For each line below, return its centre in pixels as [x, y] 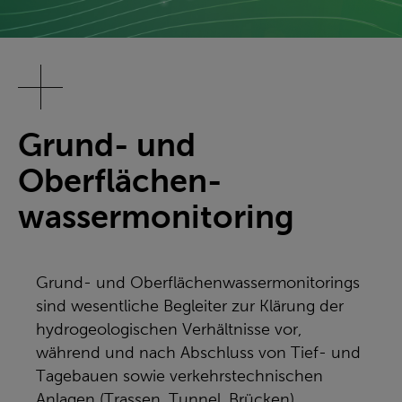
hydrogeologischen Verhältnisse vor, [169, 329]
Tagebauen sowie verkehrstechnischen [179, 376]
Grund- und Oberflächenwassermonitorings [198, 283]
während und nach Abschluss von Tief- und [198, 353]
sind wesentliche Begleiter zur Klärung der [190, 306]
